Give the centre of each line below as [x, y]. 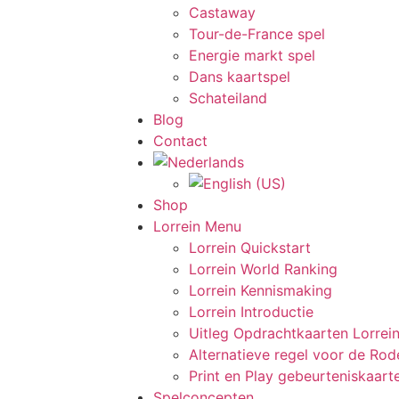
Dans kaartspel [240, 77]
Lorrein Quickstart [250, 248]
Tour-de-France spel [257, 34]
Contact [180, 141]
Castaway [222, 12]
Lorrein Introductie [251, 312]
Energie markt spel [252, 55]
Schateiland [228, 98]
